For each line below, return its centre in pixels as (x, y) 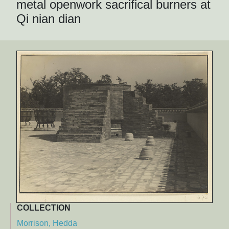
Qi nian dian (49, 19)
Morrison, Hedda (47, 223)
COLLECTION (44, 208)
